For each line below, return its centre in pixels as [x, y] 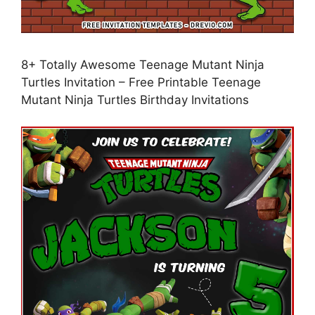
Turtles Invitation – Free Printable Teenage [141, 82]
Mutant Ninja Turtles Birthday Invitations [135, 99]
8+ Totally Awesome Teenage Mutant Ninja [143, 64]
